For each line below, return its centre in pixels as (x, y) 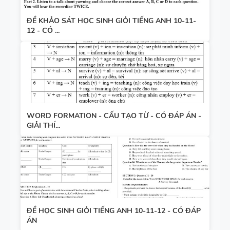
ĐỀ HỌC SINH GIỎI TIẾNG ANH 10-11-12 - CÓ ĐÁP (114, 210)
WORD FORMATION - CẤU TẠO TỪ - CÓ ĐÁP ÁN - (114, 116)
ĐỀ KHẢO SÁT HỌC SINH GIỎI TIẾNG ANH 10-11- (111, 21)
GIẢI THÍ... (43, 125)
